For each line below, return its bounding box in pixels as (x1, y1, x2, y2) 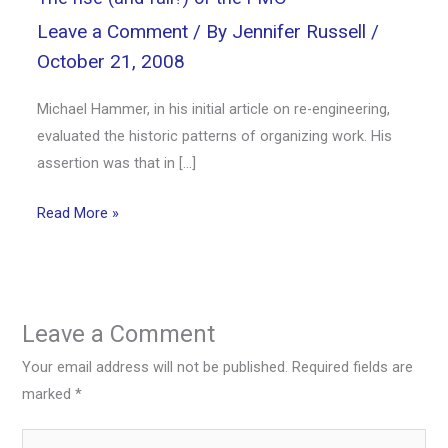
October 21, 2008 (37, 49, 186, 73)
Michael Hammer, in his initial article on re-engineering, (37, 99, 391, 118)
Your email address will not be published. (22, 357, 289, 376)
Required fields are (292, 357, 414, 376)
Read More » (37, 204, 120, 223)
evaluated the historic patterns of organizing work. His (37, 126, 393, 145)
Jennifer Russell (232, 19, 372, 43)
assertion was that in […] (37, 153, 197, 172)
